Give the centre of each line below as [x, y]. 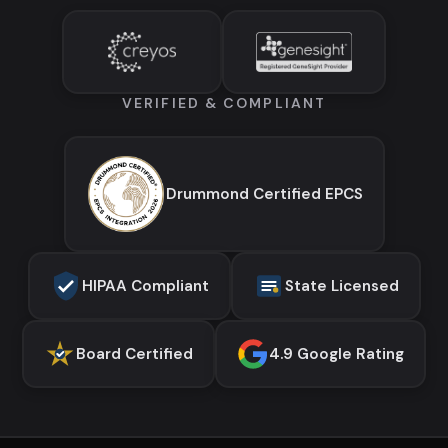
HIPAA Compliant [145, 285]
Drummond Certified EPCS [264, 193]
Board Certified [134, 353]
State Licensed [341, 285]
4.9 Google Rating [336, 353]
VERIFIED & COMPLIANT [224, 102]
